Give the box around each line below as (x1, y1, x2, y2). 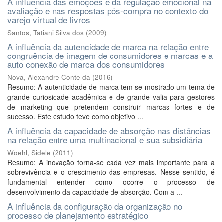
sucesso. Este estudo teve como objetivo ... (7, 111, 143, 121)
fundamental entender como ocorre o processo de (7, 177, 215, 187)
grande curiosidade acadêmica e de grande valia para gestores (7, 92, 215, 102)
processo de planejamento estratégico (7, 209, 148, 221)
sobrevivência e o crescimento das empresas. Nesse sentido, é (7, 167, 215, 177)
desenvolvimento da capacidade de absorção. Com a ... (7, 187, 182, 197)
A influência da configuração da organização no (7, 200, 182, 212)
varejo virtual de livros (7, 13, 90, 26)
